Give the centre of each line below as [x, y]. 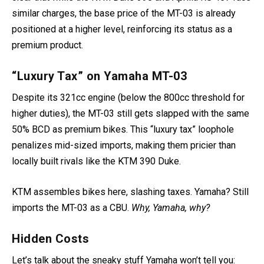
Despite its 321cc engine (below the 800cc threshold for [128, 97]
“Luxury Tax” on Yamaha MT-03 [99, 76]
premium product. [47, 45]
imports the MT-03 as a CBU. [72, 208]
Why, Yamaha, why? [171, 208]
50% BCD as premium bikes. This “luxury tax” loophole [123, 129]
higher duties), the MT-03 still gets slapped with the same [131, 113]
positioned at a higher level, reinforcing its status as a [122, 29]
